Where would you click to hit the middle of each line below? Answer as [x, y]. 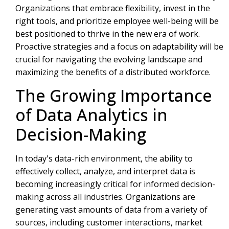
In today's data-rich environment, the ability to [104, 158]
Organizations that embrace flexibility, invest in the [113, 8]
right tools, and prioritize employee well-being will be [117, 21]
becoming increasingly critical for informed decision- [115, 184]
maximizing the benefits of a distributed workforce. [113, 72]
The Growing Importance [114, 95]
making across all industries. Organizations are [105, 197]
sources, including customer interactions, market [109, 222]
